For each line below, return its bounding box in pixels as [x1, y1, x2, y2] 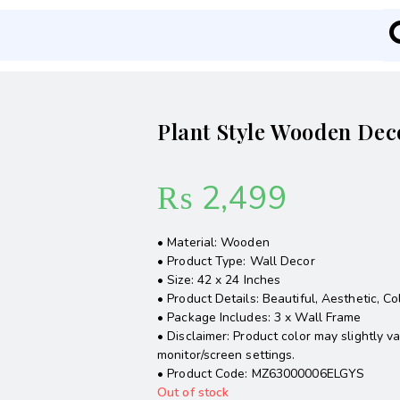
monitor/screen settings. [157, 346, 296, 363]
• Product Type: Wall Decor [157, 253, 315, 270]
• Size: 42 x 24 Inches [157, 271, 281, 288]
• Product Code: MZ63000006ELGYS [157, 365, 365, 382]
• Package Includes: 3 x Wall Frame [157, 309, 362, 326]
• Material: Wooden [157, 234, 270, 251]
